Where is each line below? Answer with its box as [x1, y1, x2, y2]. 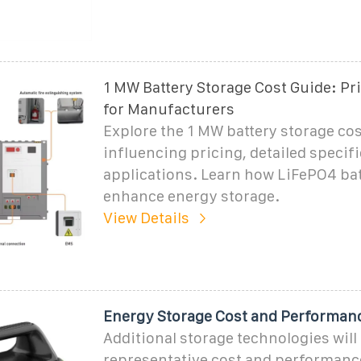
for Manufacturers [102, 100, 234, 118]
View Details [102, 209, 189, 226]
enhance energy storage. [102, 187, 280, 205]
